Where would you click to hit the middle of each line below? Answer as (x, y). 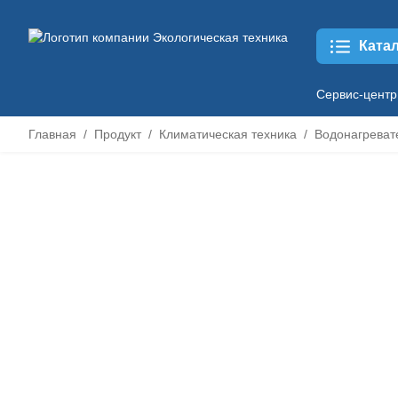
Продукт (118, 134)
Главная (52, 134)
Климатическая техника (228, 134)
